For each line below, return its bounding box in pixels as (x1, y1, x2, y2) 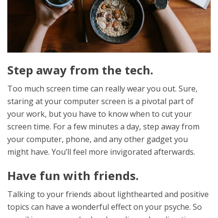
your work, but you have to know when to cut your (7, 108, 192, 119)
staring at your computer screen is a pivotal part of (7, 95, 194, 107)
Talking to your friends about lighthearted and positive (7, 188, 209, 200)
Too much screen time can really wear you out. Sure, (7, 83, 198, 94)
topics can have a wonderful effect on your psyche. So (7, 201, 202, 212)
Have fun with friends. (7, 167, 139, 183)
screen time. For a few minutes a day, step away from (7, 121, 200, 132)
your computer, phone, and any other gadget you (7, 133, 188, 145)
